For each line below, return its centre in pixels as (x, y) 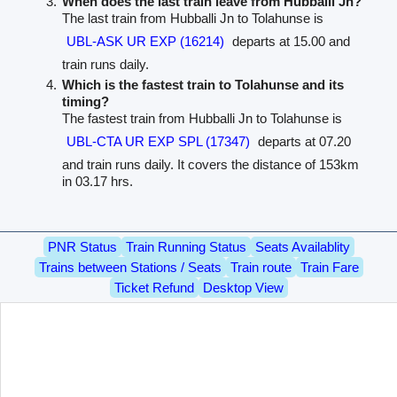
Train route (261, 267)
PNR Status (82, 246)
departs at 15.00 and (290, 41)
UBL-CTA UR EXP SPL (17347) (159, 141)
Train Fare (329, 267)
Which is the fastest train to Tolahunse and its (203, 84)
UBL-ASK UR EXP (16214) (146, 41)
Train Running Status (186, 246)
